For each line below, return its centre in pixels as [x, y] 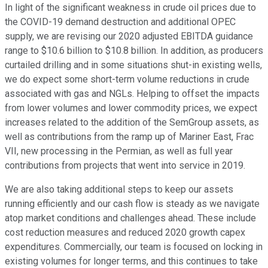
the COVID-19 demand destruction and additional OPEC [120, 22]
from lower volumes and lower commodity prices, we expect [131, 108]
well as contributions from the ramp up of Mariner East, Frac [129, 137]
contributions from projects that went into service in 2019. [125, 166]
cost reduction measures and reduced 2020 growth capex [125, 233]
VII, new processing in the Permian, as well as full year [119, 151]
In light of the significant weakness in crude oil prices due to [130, 8]
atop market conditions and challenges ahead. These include [130, 218]
